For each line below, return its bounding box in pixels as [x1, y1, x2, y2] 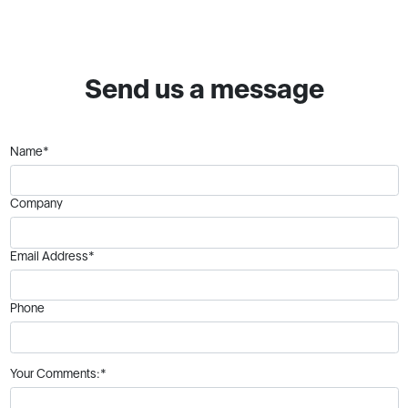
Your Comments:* [9, 365, 107, 381]
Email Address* [9, 248, 95, 263]
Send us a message [84, 72, 324, 105]
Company [9, 196, 63, 211]
